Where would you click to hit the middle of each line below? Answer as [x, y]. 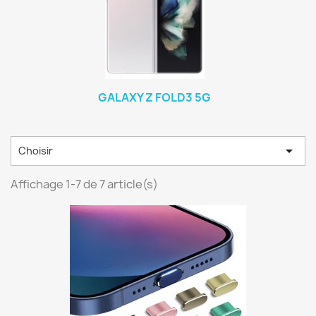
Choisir [36, 151]
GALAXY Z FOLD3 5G [154, 97]
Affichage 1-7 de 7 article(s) [84, 184]
